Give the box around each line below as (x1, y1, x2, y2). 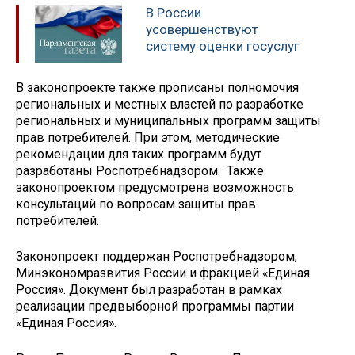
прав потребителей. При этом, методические (16, 130, 280, 146)
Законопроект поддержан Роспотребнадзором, (16, 249, 297, 264)
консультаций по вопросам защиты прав (16, 197, 256, 212)
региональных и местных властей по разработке (16, 97, 303, 113)
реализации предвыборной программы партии (16, 299, 294, 314)
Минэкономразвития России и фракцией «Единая (16, 265, 310, 281)
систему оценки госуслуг (146, 37, 300, 54)
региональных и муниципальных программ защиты (16, 113, 321, 129)
